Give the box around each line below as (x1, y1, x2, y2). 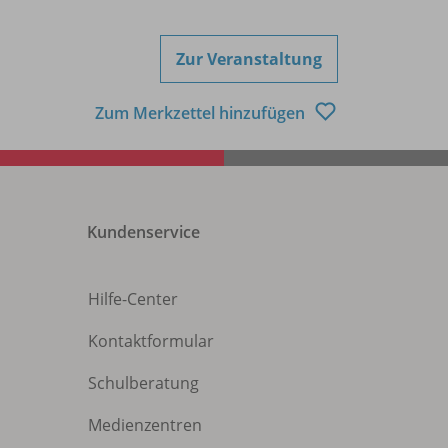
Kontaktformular (88, 330, 214, 353)
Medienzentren (88, 414, 202, 437)
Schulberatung (88, 372, 199, 395)
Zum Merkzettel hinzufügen (95, 101, 309, 124)
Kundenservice (87, 221, 200, 244)
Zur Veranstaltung (176, 48, 322, 71)
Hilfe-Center (88, 288, 178, 311)
